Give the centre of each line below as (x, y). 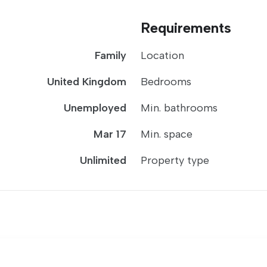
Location (162, 55)
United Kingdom (87, 82)
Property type (175, 160)
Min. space (167, 134)
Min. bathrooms (179, 108)
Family (111, 55)
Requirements (186, 28)
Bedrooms (166, 82)
